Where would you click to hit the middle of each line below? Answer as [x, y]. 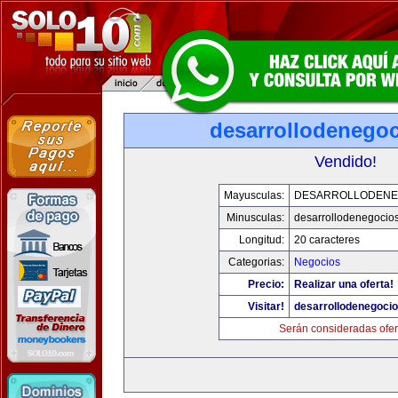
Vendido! [346, 162]
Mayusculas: [254, 195]
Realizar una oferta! [344, 284]
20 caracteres [327, 240]
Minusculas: [255, 218]
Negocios [317, 262]
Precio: [266, 284]
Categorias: [256, 262]
